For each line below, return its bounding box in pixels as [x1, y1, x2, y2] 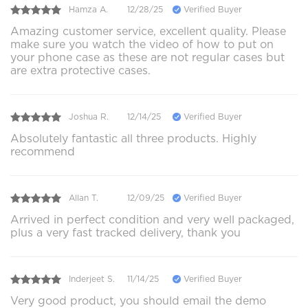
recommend [10, 144, 75, 158]
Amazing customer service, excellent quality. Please [10, 24, 286, 38]
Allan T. [69, 192, 98, 203]
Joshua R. [69, 111, 109, 122]
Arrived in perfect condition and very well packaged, [10, 212, 294, 226]
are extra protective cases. [10, 63, 151, 77]
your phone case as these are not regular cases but [10, 50, 285, 64]
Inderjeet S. [69, 274, 115, 285]
